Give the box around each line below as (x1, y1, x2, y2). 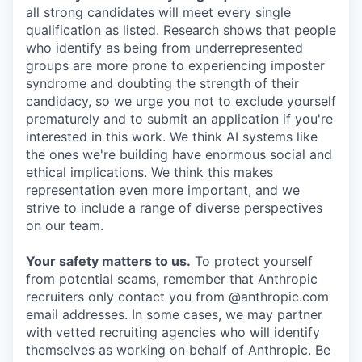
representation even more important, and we (26, 182, 300, 198)
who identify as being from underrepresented (26, 40, 303, 56)
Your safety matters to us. (26, 253, 191, 269)
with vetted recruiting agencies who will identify (26, 324, 320, 340)
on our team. (26, 217, 103, 234)
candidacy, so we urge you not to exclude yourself (26, 93, 336, 109)
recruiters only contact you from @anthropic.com (26, 288, 329, 305)
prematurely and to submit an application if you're (26, 111, 333, 127)
